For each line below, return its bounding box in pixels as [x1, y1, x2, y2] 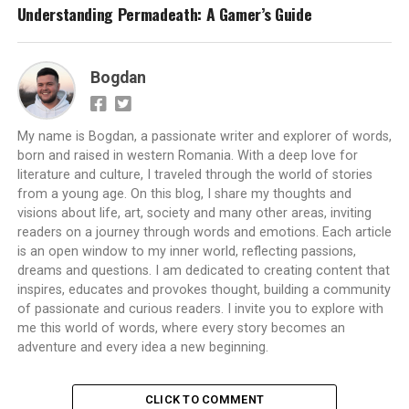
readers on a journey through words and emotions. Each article [16, 224, 392, 240]
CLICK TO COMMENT [144, 392, 265, 406]
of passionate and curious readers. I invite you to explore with [16, 300, 383, 317]
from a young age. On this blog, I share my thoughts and [16, 185, 351, 202]
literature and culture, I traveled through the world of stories [16, 166, 372, 183]
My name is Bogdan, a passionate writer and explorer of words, [16, 128, 392, 144]
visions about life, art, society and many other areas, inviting [16, 204, 372, 221]
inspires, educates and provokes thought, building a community [16, 281, 391, 298]
